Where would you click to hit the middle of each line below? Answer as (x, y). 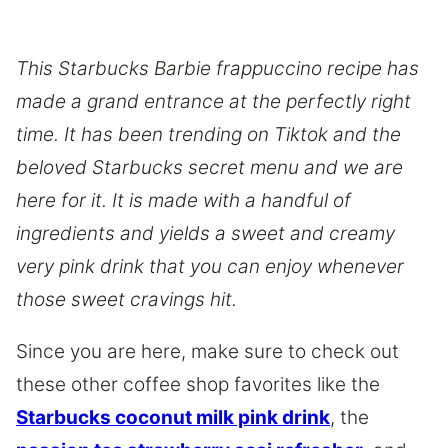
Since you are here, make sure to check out (207, 352)
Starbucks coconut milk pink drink (173, 418)
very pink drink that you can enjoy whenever (210, 267)
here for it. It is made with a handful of (183, 201)
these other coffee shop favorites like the (198, 385)
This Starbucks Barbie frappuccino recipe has (217, 69)
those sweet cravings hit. (126, 300)
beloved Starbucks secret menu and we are (209, 168)
